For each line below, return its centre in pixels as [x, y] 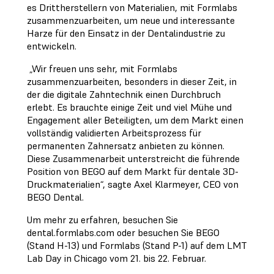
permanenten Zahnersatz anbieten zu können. [126, 146]
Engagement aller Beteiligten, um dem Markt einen [135, 120]
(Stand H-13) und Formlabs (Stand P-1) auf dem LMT [137, 245]
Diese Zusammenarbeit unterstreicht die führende [133, 158]
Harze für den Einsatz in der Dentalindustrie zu [126, 33]
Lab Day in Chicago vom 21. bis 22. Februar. [118, 258]
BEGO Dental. [55, 197]
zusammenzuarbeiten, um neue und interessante [131, 20]
